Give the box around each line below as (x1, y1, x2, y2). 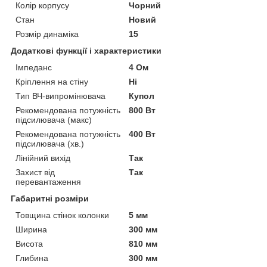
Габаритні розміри (11, 193, 89, 203)
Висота (15, 238, 43, 249)
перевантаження (15, 176, 81, 187)
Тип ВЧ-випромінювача (15, 91, 105, 101)
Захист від (15, 167, 55, 177)
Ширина (15, 224, 47, 234)
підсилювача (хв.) (15, 138, 84, 148)
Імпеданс (15, 62, 52, 72)
